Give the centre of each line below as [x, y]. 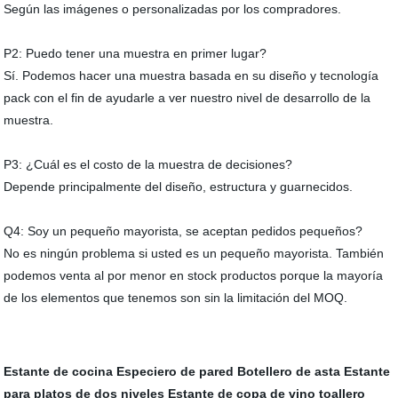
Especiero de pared [175, 372]
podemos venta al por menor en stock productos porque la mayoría [194, 276]
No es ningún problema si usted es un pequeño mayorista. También [194, 254]
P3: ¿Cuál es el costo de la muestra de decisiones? [148, 165]
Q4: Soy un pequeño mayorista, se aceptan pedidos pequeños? [183, 231]
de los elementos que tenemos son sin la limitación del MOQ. [176, 298]
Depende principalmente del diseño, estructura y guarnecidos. [179, 187]
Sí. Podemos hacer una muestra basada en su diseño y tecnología [191, 76]
